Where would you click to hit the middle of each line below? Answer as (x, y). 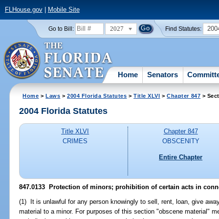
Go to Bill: (61, 29)
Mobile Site (64, 10)
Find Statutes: (184, 29)
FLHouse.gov (23, 10)
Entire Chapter (181, 157)
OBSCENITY (181, 141)
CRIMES (75, 141)
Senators (163, 74)
